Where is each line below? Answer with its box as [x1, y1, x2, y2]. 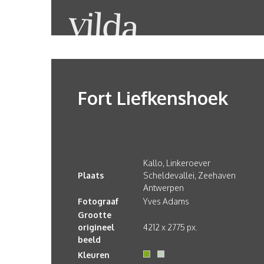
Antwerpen [143, 183, 184, 193]
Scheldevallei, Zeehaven [143, 170, 236, 180]
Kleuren [78, 250, 110, 260]
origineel [78, 222, 114, 232]
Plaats [78, 170, 104, 180]
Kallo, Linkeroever [143, 158, 210, 168]
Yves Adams [143, 196, 189, 206]
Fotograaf [78, 196, 118, 206]
